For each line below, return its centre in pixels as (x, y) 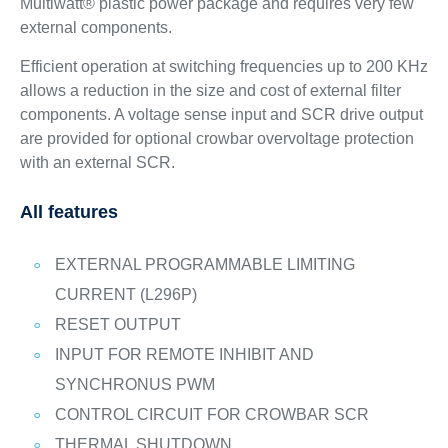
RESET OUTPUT (117, 324)
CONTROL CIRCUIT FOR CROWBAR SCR (211, 414)
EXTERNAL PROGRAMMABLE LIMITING (204, 264)
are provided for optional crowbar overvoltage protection (216, 138)
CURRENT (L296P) (125, 294)
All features (68, 212)
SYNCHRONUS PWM (134, 384)
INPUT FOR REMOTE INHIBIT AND (184, 354)
